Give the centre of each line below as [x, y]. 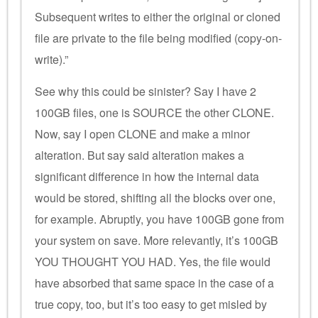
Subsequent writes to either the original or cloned [158, 16]
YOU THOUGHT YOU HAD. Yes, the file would [153, 261]
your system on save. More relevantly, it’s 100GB [157, 240]
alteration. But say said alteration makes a [139, 155]
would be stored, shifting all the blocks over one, [155, 197]
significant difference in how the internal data [147, 176]
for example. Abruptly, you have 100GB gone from [159, 219]
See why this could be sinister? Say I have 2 [146, 91]
